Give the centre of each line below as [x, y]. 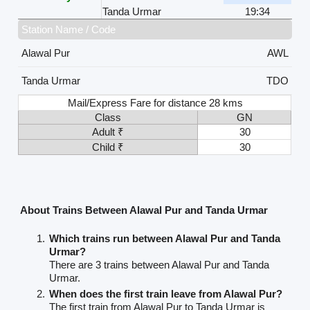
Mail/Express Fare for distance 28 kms [156, 103]
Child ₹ [108, 147]
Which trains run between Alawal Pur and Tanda [165, 238]
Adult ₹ [108, 132]
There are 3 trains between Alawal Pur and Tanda [159, 264]
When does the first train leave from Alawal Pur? [166, 293]
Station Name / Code [69, 30]
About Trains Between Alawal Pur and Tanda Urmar [144, 210]
